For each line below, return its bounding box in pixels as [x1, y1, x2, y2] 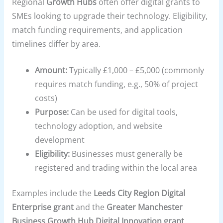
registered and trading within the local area [35, 162, 198, 173]
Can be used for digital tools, [69, 106, 178, 117]
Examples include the [11, 188, 94, 199]
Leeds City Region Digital [93, 188, 185, 199]
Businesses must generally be [70, 148, 183, 159]
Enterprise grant [11, 202, 74, 213]
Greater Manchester [106, 202, 183, 213]
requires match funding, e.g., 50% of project [35, 78, 199, 90]
